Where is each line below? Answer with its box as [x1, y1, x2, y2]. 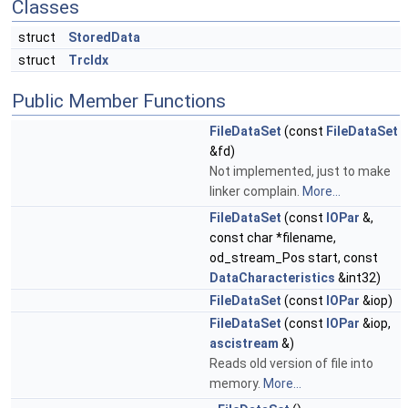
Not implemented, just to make [209, 164, 391, 178]
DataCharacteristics [209, 270, 335, 285]
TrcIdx [68, 53, 108, 67]
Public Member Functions [12, 90, 226, 112]
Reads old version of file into [209, 356, 373, 371]
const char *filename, [209, 230, 336, 245]
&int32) [335, 270, 381, 285]
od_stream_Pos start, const [209, 250, 378, 265]
